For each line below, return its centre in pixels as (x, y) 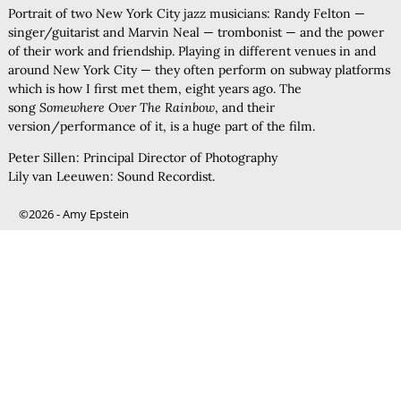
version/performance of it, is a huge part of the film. (161, 126)
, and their (244, 107)
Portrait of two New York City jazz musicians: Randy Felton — (186, 13)
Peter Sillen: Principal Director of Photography (142, 157)
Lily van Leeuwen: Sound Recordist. (111, 176)
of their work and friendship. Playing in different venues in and (192, 51)
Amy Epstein (96, 213)
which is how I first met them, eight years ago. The (154, 88)
